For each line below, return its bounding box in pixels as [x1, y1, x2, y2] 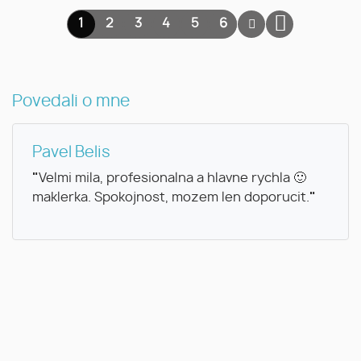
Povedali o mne [12, 93, 130, 110]
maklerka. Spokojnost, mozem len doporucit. [32, 190, 309, 204]
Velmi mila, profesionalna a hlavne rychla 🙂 [39, 171, 306, 185]
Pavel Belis [32, 144, 110, 160]
